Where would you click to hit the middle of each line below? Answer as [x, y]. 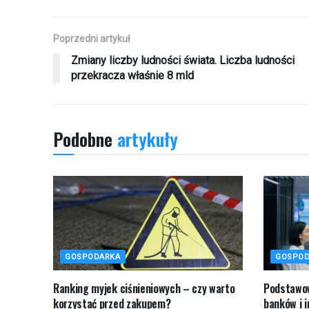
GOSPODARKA [93, 257]
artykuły [145, 139]
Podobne [83, 139]
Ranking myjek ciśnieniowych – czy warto [144, 288]
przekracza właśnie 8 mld [132, 75]
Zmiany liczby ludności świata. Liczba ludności [183, 60]
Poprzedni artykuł [92, 38]
